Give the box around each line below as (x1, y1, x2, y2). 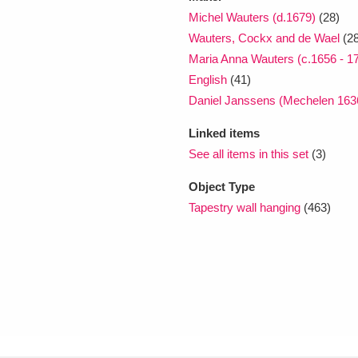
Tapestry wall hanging (189, 200, 300, 214)
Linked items (189, 125, 260, 140)
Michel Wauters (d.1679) (189, 10, 316, 24)
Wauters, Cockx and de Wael (189, 30, 343, 45)
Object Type (189, 179, 255, 193)
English (189, 72, 227, 86)
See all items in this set (189, 146, 308, 161)
